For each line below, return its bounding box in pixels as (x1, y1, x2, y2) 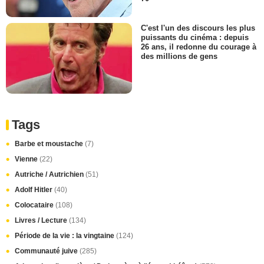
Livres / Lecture (15, 216, 69, 225)
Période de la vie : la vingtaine (15, 232, 116, 240)
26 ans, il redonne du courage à (141, 42, 256, 52)
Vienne (15, 155, 39, 164)
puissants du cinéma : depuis (141, 33, 249, 42)
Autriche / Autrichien (15, 170, 85, 179)
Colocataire (15, 201, 55, 210)
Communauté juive (15, 247, 80, 256)
